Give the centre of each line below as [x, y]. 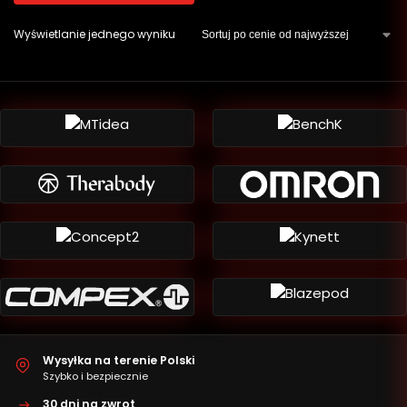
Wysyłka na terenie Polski [119, 360]
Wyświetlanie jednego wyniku [94, 34]
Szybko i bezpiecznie [95, 377]
